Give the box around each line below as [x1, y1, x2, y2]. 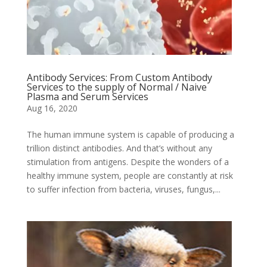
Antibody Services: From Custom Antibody [26, 71, 212, 84]
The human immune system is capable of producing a [26, 129, 234, 140]
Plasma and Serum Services [26, 90, 148, 103]
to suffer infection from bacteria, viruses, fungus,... [26, 184, 221, 195]
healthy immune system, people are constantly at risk [26, 170, 233, 181]
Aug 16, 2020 [26, 103, 77, 114]
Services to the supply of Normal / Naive [26, 80, 207, 94]
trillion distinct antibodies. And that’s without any [26, 142, 212, 154]
